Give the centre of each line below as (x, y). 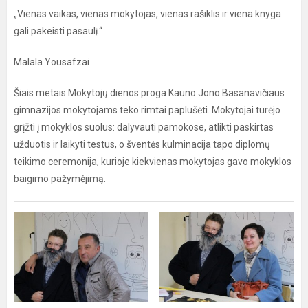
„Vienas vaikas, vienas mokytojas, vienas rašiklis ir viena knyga (147, 14)
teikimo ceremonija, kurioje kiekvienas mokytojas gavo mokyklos (153, 162)
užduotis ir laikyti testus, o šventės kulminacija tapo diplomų (142, 144)
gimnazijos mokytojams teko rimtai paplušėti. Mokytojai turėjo (147, 110)
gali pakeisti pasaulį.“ (58, 31)
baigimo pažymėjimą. (60, 179)
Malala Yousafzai (52, 62)
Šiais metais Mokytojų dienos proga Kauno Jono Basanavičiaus (149, 93)
